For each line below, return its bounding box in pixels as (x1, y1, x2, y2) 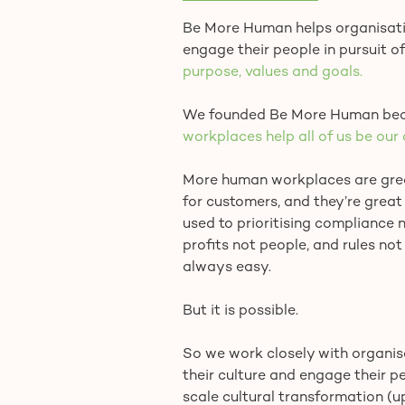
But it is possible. (183, 304, 298, 320)
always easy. (183, 260, 271, 277)
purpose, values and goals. (183, 65, 363, 81)
